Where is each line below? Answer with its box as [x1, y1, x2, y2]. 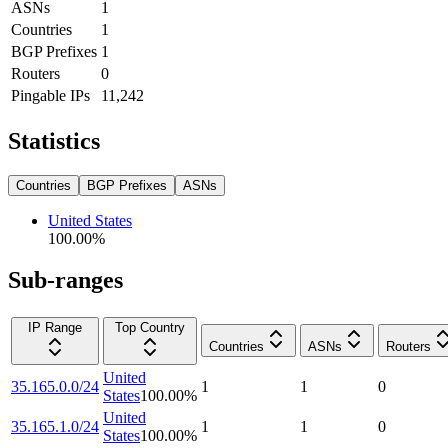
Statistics [8, 127, 100, 154]
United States [48, 211, 132, 229]
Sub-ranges [8, 267, 123, 294]
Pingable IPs [11, 86, 90, 104]
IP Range [28, 320, 82, 336]
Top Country [115, 320, 185, 336]
